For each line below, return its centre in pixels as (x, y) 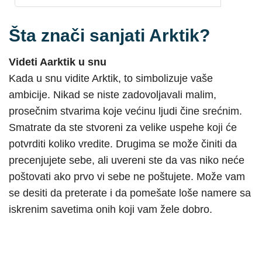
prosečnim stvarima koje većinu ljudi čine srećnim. (125, 111)
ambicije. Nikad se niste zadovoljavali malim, (113, 94)
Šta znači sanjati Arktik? (109, 35)
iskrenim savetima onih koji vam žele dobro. (111, 209)
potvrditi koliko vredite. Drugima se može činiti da (123, 144)
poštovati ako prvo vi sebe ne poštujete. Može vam (127, 176)
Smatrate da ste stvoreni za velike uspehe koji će (123, 127)
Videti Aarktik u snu (58, 62)
